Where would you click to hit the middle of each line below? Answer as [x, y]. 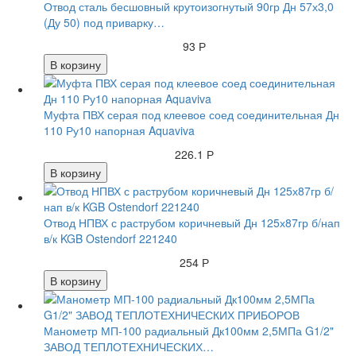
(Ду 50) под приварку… [104, 23]
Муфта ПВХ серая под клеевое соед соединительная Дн [192, 115]
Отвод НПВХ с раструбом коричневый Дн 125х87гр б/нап [192, 223]
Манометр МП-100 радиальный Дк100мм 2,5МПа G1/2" [189, 331]
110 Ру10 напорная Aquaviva [119, 131]
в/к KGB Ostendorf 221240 [110, 239]
